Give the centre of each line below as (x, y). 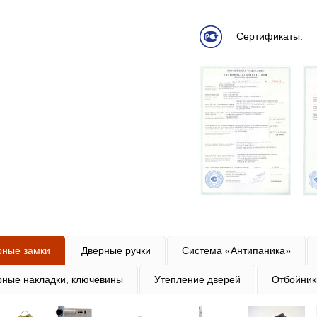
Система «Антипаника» (236, 250)
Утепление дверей (197, 279)
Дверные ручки (116, 250)
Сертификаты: (268, 36)
